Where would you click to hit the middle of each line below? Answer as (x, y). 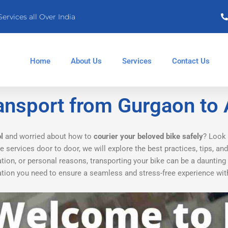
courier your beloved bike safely (148, 136)
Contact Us (191, 61)
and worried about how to (48, 136)
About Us (86, 61)
